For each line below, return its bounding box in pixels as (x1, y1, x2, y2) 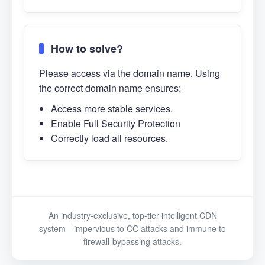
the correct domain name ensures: (39, 81, 181, 95)
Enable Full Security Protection (51, 117, 180, 130)
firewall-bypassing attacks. (83, 235, 182, 247)
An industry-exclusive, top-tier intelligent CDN (48, 209, 217, 221)
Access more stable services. (51, 102, 173, 115)
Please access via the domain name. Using (39, 66, 220, 80)
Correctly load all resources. (51, 131, 168, 145)
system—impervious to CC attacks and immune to (39, 222, 226, 234)
